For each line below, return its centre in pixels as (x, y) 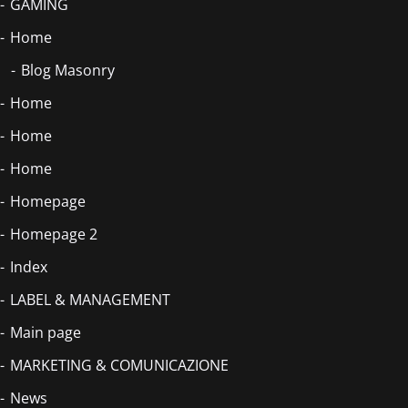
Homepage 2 (54, 234)
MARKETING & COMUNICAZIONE (119, 365)
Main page (46, 332)
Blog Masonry (68, 70)
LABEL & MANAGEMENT (90, 299)
